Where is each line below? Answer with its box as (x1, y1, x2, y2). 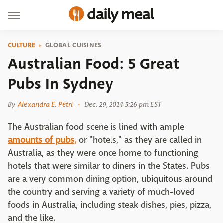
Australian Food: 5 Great (8, 53, 180, 75)
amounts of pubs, (8, 134, 76, 146)
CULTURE (8, 40, 36, 50)
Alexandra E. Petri (18, 100, 73, 109)
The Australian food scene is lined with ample (8, 121, 184, 133)
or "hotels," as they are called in (76, 134, 202, 146)
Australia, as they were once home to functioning (8, 147, 198, 159)
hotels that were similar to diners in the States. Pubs (8, 160, 210, 172)
